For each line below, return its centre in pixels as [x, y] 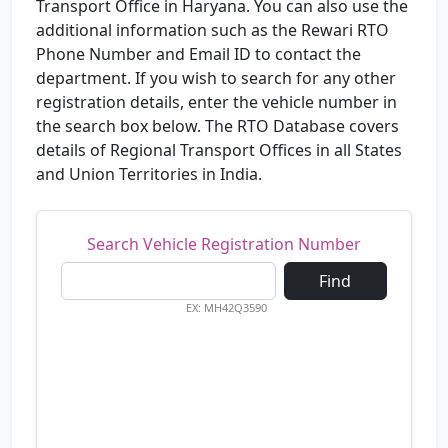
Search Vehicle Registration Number [224, 244]
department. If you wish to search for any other [216, 78]
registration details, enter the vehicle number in [216, 102]
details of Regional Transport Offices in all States [219, 150]
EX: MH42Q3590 [226, 308]
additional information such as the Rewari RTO [212, 30]
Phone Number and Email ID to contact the [198, 54]
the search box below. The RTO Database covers [217, 126]
